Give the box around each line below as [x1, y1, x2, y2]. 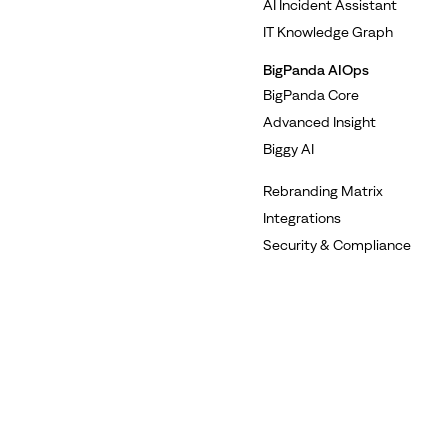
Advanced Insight [263, 113, 376, 130]
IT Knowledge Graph [263, 23, 393, 40]
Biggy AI [263, 140, 314, 157]
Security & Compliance [263, 236, 411, 253]
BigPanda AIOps [263, 61, 369, 78]
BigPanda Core [263, 86, 359, 103]
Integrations [263, 209, 341, 226]
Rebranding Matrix [263, 182, 383, 199]
